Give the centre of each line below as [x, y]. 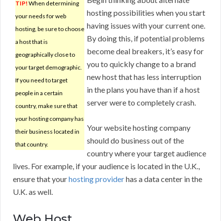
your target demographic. [49, 68]
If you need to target [41, 80]
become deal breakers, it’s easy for [145, 51]
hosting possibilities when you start [146, 13]
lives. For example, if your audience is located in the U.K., [106, 166]
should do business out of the [135, 141]
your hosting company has [50, 119]
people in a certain [39, 93]
